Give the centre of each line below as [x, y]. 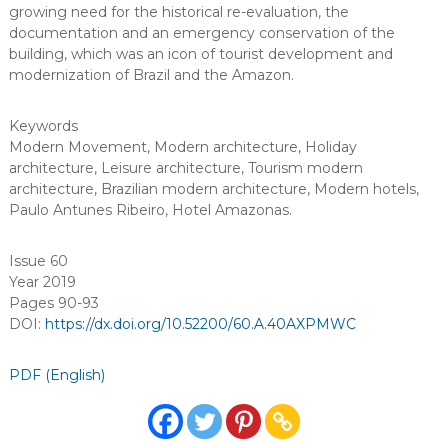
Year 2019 [42, 282]
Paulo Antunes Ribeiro [86, 210]
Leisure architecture [170, 168]
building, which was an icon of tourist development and [200, 54]
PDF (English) [56, 375]
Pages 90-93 [53, 303]
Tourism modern [305, 168]
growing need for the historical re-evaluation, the [178, 12]
